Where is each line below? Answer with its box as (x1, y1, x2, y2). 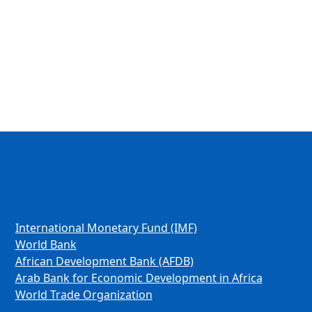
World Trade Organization (15, 286, 153, 302)
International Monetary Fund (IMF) (15, 219, 197, 235)
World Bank (15, 236, 77, 252)
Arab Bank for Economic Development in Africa (15, 270, 263, 286)
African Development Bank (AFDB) (15, 253, 194, 269)
